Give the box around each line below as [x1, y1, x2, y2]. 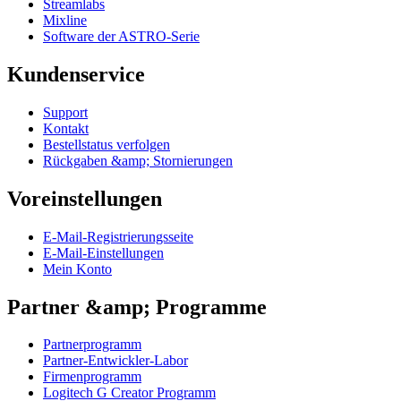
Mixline [43, 13, 87, 29]
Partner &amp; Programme [7, 294, 267, 319]
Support [43, 104, 88, 120]
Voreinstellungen [7, 186, 162, 210]
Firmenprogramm [43, 369, 141, 385]
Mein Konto [43, 260, 112, 277]
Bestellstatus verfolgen [43, 136, 170, 152]
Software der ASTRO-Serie [43, 29, 200, 45]
